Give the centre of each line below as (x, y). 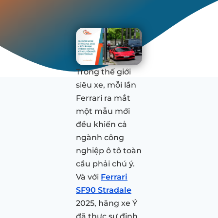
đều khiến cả (101, 124)
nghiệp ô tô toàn (109, 150)
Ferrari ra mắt (103, 98)
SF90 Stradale (104, 190)
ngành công (100, 137)
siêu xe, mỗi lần (106, 85)
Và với (88, 177)
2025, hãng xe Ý (107, 203)
